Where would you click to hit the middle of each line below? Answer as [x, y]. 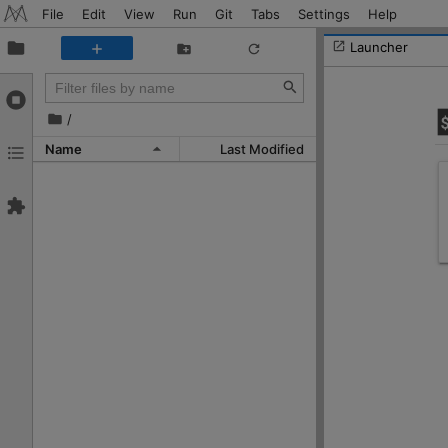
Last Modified [262, 149]
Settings [324, 14]
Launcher [379, 46]
